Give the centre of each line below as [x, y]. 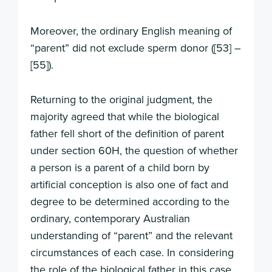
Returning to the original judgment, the [121, 100]
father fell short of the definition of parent [127, 134]
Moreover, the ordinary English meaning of [131, 31]
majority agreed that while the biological [125, 117]
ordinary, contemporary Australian [110, 219]
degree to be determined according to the [130, 202]
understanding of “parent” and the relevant [131, 236]
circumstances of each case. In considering [132, 253]
